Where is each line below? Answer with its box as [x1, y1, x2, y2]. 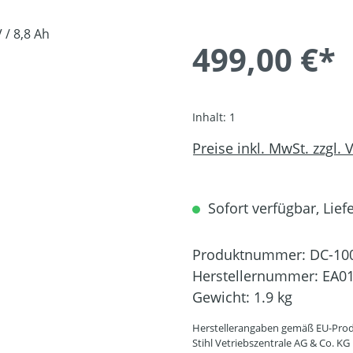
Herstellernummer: [192, 266, 322, 285]
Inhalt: [192, 109, 229, 124]
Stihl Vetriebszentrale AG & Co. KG [192, 335, 350, 350]
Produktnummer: [192, 244, 310, 264]
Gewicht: [192, 287, 254, 307]
